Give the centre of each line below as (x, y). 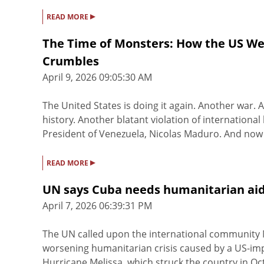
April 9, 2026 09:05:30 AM (97, 77)
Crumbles (71, 61)
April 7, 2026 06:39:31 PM (97, 206)
